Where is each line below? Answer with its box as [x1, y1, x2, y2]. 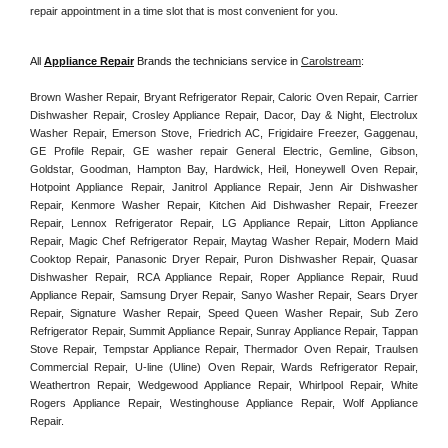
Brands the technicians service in [134, 55, 301, 68]
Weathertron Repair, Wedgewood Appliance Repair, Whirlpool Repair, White [30, 378, 418, 391]
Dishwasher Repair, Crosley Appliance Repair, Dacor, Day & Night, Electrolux [30, 108, 418, 121]
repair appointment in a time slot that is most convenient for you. [30, 4, 341, 17]
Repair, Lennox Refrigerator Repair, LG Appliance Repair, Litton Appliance [30, 216, 418, 229]
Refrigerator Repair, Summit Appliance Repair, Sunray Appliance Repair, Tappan [30, 324, 418, 337]
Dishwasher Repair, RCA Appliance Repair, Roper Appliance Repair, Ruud [30, 270, 418, 283]
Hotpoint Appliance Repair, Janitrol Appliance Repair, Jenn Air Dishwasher [30, 180, 418, 193]
